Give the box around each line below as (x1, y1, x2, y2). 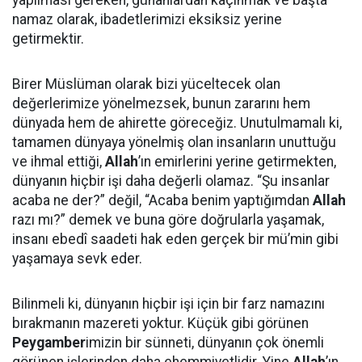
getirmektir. (12, 31, 84, 47)
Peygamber (12, 335, 86, 351)
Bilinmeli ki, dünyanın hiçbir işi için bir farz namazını (12, 296, 325, 312)
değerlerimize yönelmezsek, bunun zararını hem (12, 95, 310, 112)
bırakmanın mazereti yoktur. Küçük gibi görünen (12, 315, 309, 331)
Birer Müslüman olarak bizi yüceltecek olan (12, 76, 280, 92)
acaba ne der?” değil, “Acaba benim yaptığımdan (12, 192, 313, 208)
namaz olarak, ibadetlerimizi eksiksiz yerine (12, 11, 282, 27)
